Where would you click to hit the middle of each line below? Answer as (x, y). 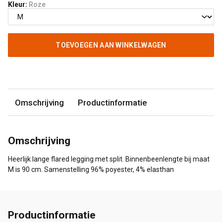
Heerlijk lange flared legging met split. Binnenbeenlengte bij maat (109, 159)
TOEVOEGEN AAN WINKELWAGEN (111, 45)
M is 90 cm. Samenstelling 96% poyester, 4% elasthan (91, 170)
